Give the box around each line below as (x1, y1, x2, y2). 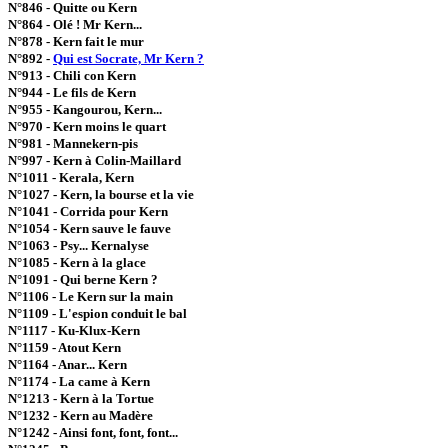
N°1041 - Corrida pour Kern (8, 204, 168, 219)
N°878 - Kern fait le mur (8, 34, 144, 49)
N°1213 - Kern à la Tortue (8, 391, 154, 406)
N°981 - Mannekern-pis (8, 136, 138, 151)
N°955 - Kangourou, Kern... (8, 102, 162, 117)
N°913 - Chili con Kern (8, 68, 136, 83)
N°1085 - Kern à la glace (8, 255, 146, 270)
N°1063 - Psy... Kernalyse (8, 238, 149, 253)
